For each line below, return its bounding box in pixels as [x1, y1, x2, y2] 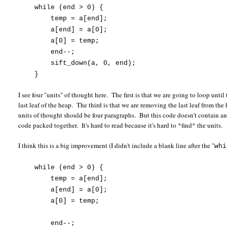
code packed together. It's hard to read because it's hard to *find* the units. [18, 121, 223, 130]
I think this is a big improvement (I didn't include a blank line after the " [18, 141, 215, 150]
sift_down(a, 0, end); [18, 59, 136, 67]
